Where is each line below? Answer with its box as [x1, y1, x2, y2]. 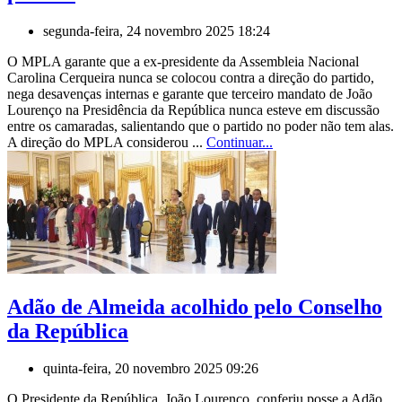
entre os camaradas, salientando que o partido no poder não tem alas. [7, 118, 394, 134]
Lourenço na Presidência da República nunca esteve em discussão [7, 101, 380, 118]
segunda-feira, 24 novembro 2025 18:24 [43, 22, 270, 39]
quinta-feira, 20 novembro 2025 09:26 [43, 361, 258, 377]
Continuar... [206, 134, 273, 150]
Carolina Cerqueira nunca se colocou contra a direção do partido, [7, 69, 374, 85]
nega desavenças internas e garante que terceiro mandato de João [7, 85, 372, 101]
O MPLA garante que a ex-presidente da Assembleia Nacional [7, 53, 359, 69]
